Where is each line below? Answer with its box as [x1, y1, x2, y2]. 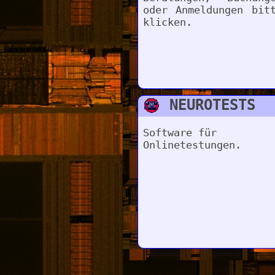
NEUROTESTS [169, 96, 256, 114]
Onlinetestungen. [142, 139, 241, 152]
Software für [142, 126, 217, 139]
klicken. [142, 16, 192, 29]
